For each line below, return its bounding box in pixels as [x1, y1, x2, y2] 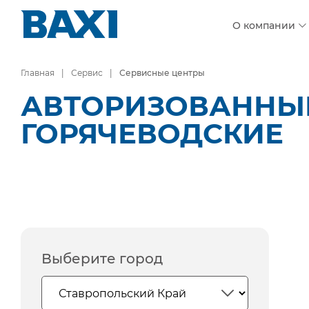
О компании [232, 19, 295, 32]
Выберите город [41, 250, 163, 267]
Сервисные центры [119, 68, 205, 78]
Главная [21, 68, 54, 78]
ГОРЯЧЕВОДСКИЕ [21, 117, 283, 150]
